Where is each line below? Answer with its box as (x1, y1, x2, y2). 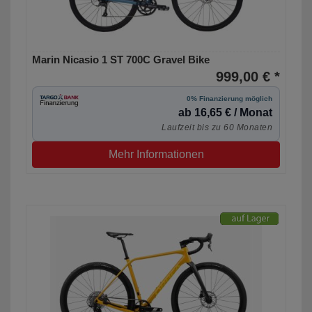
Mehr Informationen (108, 148, 204, 161)
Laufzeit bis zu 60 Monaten (162, 123, 272, 133)
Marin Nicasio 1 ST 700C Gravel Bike (32, 54, 210, 66)
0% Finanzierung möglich (187, 95, 272, 103)
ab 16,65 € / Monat (178, 107, 272, 119)
